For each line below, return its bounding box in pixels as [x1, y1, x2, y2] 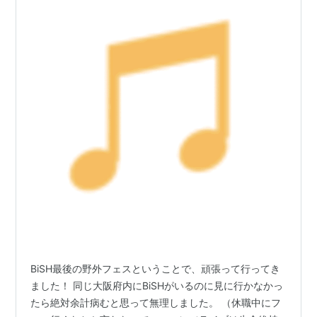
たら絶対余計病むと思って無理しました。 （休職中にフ [30, 296, 282, 309]
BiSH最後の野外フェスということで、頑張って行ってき [30, 262, 281, 275]
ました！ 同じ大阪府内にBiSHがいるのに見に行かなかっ [30, 279, 284, 292]
